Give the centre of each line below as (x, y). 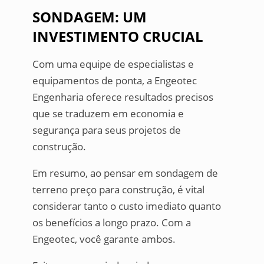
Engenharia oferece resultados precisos (123, 97)
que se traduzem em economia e (108, 114)
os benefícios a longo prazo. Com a (111, 223)
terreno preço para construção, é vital (118, 190)
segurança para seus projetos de (106, 130)
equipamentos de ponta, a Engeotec (114, 81)
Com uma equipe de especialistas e (113, 64)
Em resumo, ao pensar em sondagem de (125, 173)
